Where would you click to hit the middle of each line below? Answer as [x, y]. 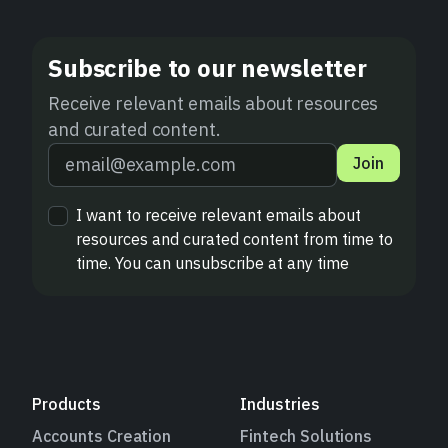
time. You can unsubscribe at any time [212, 263]
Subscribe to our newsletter [207, 68]
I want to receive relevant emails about [218, 215]
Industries [280, 404]
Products [66, 404]
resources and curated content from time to [234, 239]
